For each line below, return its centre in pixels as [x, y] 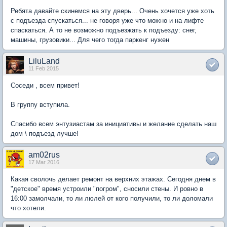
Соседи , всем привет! [45, 85]
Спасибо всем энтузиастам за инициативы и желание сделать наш [113, 124]
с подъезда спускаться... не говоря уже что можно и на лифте [107, 21]
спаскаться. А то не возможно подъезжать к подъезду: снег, [104, 30]
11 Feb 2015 [44, 68]
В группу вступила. [40, 105]
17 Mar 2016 [44, 162]
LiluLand [44, 61]
